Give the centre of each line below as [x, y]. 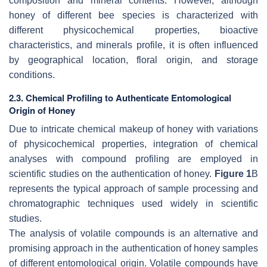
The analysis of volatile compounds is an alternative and [133, 234]
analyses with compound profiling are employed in [133, 159]
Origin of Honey [42, 111]
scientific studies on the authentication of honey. [112, 174]
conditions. [32, 75]
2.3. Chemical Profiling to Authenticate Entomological [120, 98]
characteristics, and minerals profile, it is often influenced [133, 45]
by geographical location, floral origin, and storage [133, 60]
